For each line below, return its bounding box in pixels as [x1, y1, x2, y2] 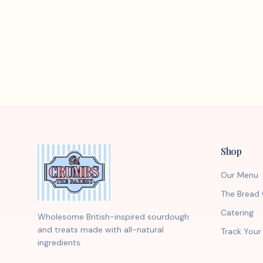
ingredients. [38, 237, 82, 248]
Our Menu [221, 170, 258, 180]
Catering [221, 207, 254, 218]
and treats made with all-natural [38, 224, 164, 235]
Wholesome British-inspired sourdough [38, 211, 189, 222]
